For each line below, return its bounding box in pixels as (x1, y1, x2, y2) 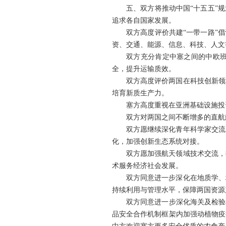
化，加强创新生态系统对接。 (112, 138, 204, 145)
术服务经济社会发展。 (112, 162, 183, 169)
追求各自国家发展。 (112, 17, 176, 24)
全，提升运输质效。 (112, 65, 176, 73)
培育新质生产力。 (112, 89, 168, 97)
